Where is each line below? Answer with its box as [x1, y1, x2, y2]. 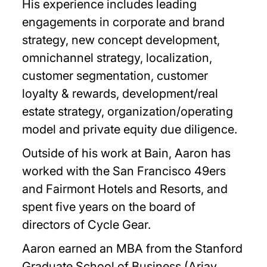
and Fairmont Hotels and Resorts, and [22, 182, 228, 196]
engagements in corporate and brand [22, 15, 225, 29]
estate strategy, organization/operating [22, 104, 234, 119]
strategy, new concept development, [22, 33, 221, 47]
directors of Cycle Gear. [22, 218, 151, 232]
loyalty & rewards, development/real [22, 86, 219, 101]
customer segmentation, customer [22, 69, 209, 83]
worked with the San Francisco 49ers [22, 164, 226, 178]
